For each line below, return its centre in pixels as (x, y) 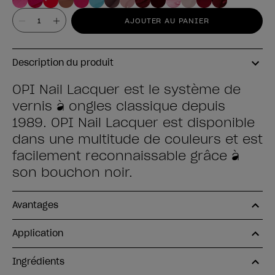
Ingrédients (38, 261)
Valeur (63, 15)
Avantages (35, 205)
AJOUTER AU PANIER (167, 21)
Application (38, 233)
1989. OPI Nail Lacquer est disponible (134, 123)
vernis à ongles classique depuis (119, 106)
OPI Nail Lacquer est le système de (126, 90)
